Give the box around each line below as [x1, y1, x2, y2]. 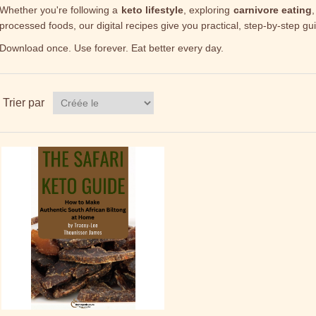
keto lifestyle [121, 4, 184, 16]
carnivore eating [233, 4, 312, 16]
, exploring [183, 4, 233, 16]
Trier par [2, 97, 44, 109]
